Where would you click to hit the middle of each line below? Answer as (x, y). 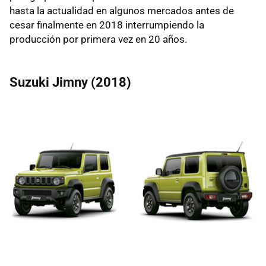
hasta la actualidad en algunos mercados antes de (122, 10)
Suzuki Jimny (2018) (70, 82)
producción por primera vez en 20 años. (98, 39)
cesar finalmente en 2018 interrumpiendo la (107, 25)
